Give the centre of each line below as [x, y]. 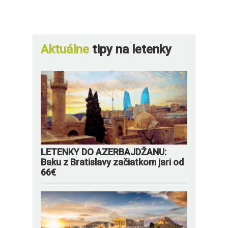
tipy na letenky [130, 49]
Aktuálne [65, 49]
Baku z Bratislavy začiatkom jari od [112, 162]
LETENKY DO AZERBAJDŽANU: [104, 152]
